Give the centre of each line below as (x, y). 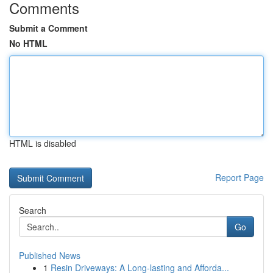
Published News (50, 255)
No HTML (28, 43)
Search (33, 210)
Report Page (239, 177)
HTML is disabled (43, 143)
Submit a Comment (48, 28)
